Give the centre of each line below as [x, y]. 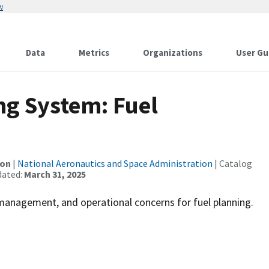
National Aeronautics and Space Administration [115, 163]
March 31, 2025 [55, 174]
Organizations [173, 53]
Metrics [94, 53]
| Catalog [232, 163]
